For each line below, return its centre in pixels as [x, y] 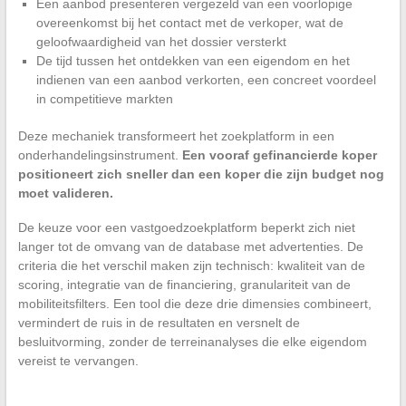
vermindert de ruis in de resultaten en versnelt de [159, 323]
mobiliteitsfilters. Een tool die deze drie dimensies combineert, [194, 304]
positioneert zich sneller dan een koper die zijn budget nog [201, 174]
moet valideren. [65, 193]
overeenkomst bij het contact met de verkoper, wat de [189, 23]
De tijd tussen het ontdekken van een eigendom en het [193, 61]
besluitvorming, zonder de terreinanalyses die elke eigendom [192, 342]
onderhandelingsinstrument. [100, 155]
